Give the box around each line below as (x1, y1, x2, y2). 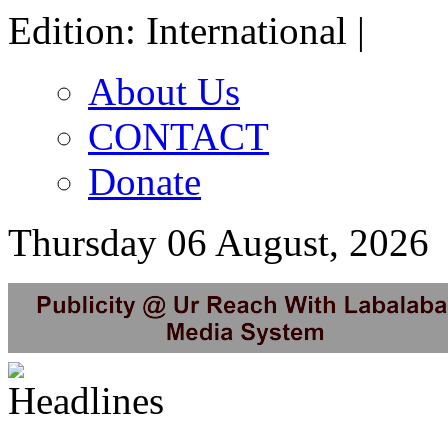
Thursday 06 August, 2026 (8, 221, 429, 264)
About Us (88, 70, 240, 113)
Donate (88, 160, 201, 203)
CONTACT (88, 115, 269, 158)
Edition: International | (8, 9, 365, 52)
